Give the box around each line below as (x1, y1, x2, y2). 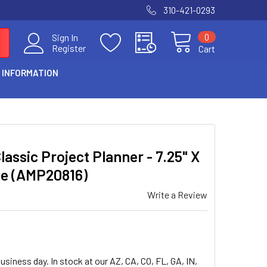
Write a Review (147, 189, 207, 200)
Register (52, 42, 86, 54)
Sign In (52, 32, 78, 43)
